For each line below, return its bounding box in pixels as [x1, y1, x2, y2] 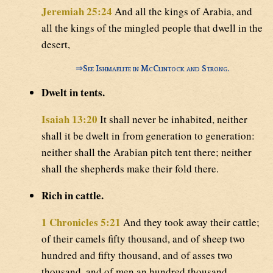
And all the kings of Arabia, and [112, 4, 252, 19]
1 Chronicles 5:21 [41, 214, 121, 230]
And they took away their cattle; [121, 214, 260, 229]
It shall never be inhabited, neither [97, 112, 247, 126]
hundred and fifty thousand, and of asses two [41, 247, 233, 262]
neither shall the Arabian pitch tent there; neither [41, 144, 252, 159]
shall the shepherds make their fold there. [41, 161, 219, 175]
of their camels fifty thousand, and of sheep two [41, 231, 245, 246]
